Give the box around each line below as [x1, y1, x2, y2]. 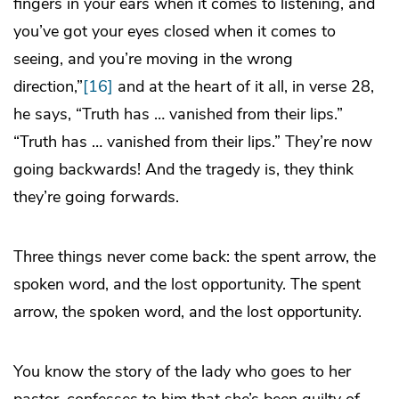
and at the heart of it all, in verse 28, [113, 75, 374, 97]
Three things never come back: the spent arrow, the [13, 245, 376, 267]
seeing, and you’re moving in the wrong [13, 47, 293, 69]
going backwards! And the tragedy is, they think [13, 158, 354, 180]
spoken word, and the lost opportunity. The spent [13, 273, 361, 295]
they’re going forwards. [13, 185, 179, 208]
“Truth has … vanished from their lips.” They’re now [13, 130, 372, 152]
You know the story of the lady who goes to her [13, 360, 351, 382]
